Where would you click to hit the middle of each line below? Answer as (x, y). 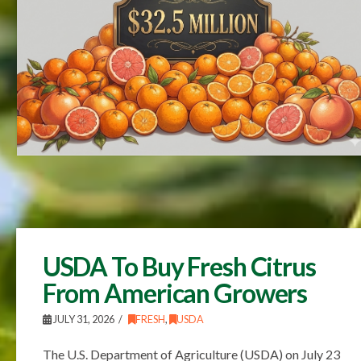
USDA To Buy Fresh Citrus (179, 266)
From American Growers (175, 293)
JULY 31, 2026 (83, 319)
